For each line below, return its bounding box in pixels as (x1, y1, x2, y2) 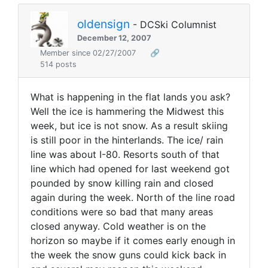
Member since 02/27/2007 (40, 48, 138, 58)
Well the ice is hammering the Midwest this (31, 105, 224, 118)
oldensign (77, 16, 130, 31)
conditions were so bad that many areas (31, 206, 213, 218)
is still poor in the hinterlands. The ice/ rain (31, 134, 223, 147)
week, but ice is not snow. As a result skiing (31, 120, 228, 132)
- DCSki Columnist (130, 18, 217, 31)
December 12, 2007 (77, 33, 151, 42)
